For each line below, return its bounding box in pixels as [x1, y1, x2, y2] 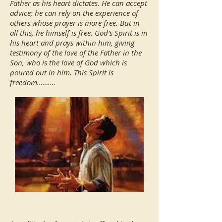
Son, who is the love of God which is [10, 57, 127, 67]
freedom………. [10, 77, 55, 87]
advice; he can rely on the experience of [10, 8, 138, 18]
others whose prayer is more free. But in [10, 18, 140, 28]
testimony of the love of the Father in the [10, 48, 142, 57]
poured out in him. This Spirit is [10, 67, 113, 77]
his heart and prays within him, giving [10, 38, 135, 48]
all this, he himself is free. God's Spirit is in [10, 28, 148, 38]
